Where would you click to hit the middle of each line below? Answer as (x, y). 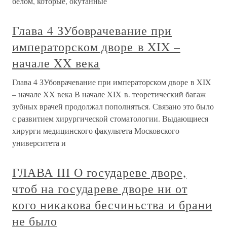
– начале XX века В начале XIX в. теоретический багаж (109, 94)
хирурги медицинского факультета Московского (96, 130)
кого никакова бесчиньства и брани (112, 205)
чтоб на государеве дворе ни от (100, 188)
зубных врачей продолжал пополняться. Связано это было (113, 106)
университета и (39, 143)
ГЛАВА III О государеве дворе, (99, 172)
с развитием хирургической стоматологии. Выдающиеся (110, 118)
